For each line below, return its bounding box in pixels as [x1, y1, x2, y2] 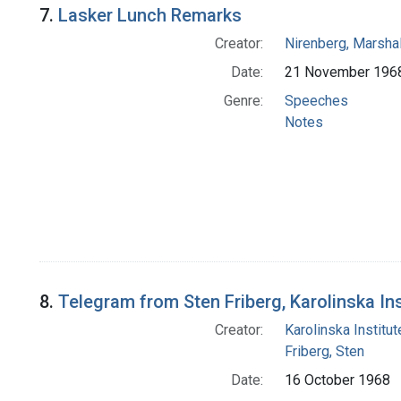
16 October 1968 [284, 371, 390, 388]
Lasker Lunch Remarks [58, 4, 242, 26]
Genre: [223, 91, 263, 109]
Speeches [284, 91, 348, 109]
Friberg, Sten [284, 342, 364, 360]
